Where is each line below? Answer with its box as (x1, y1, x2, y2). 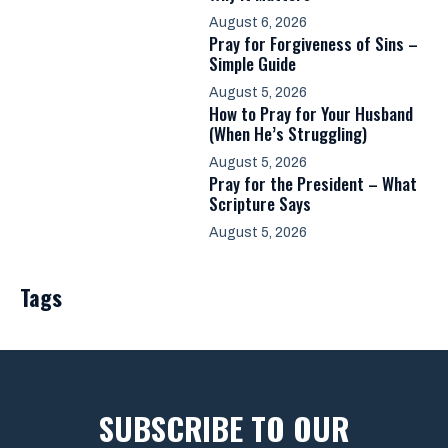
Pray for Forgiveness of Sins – (209, 31, 418, 56)
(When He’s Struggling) (209, 121, 367, 146)
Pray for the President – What (209, 171, 417, 196)
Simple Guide (209, 51, 296, 76)
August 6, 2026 (209, 15, 307, 30)
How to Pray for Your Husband (209, 101, 413, 126)
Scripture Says (209, 191, 311, 216)
